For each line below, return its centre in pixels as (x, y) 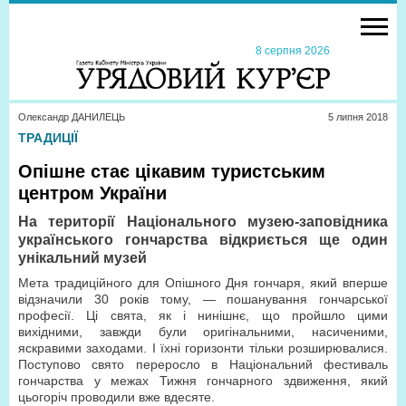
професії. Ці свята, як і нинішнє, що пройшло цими (203, 315)
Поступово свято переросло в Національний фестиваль (203, 364)
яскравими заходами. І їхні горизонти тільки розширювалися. (203, 348)
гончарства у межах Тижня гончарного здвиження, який (203, 381)
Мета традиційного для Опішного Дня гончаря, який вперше (203, 283)
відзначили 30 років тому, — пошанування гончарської (203, 299)
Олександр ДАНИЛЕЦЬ (72, 117)
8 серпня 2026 (290, 51)
